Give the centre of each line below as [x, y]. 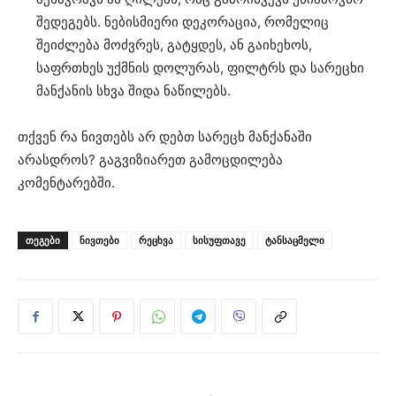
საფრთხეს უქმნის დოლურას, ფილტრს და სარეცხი [200, 68]
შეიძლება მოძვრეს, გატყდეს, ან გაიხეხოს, [174, 45]
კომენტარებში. [66, 183]
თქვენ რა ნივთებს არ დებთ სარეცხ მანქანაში [165, 137]
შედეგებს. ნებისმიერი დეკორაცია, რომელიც [183, 22]
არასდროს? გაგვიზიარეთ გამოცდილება [150, 160]
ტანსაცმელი [295, 240]
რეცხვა [156, 240]
